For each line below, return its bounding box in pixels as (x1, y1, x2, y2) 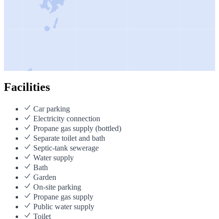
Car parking (31, 105, 70, 113)
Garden (31, 173, 56, 182)
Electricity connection (31, 114, 100, 123)
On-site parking (31, 183, 81, 192)
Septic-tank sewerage (31, 144, 99, 153)
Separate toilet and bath (31, 134, 105, 143)
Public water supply (31, 202, 94, 211)
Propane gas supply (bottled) (31, 124, 121, 133)
